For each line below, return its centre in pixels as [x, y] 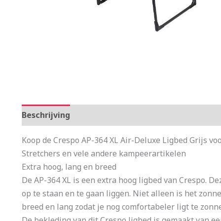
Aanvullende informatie [128, 115]
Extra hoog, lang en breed [69, 167]
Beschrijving [46, 115]
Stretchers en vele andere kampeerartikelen [104, 154]
